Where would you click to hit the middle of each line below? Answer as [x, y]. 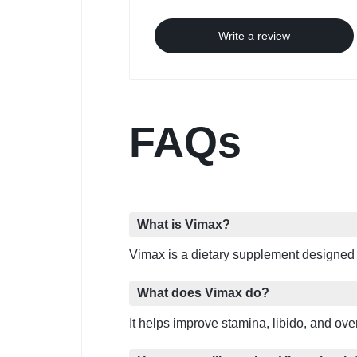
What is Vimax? [184, 225]
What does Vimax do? [203, 293]
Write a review [254, 36]
